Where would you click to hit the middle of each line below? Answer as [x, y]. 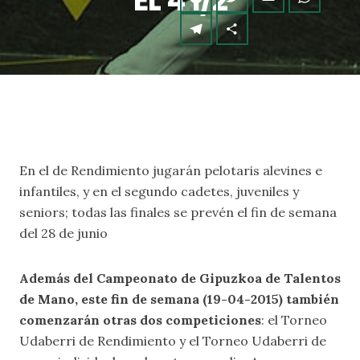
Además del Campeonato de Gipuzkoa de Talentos [180, 278]
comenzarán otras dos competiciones [140, 320]
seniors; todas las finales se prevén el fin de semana [178, 212]
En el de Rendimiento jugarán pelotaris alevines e [171, 170]
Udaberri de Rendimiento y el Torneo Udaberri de [173, 341]
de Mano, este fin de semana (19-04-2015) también [179, 299]
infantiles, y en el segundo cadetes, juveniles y [159, 191]
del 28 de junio [63, 233]
